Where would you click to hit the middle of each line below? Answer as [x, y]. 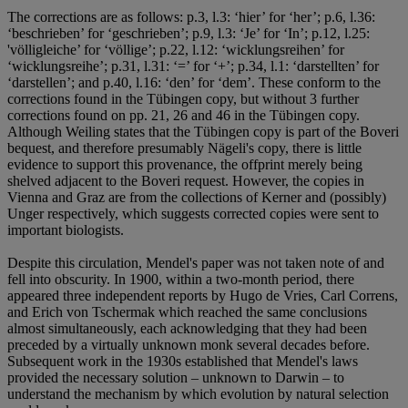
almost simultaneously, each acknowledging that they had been [187, 329]
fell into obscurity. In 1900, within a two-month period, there [181, 280]
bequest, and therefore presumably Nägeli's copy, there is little [184, 148]
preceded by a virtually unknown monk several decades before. [189, 345]
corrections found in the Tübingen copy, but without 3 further [183, 99]
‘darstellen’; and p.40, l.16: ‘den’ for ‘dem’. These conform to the [194, 83]
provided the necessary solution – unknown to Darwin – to [176, 378]
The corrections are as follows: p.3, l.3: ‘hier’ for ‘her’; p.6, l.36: [191, 17]
